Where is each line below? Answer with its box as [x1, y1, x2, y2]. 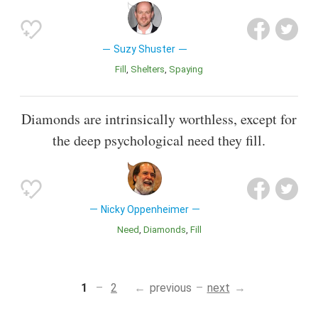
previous [149, 280, 192, 295]
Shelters [137, 64, 165, 75]
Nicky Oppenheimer [100, 203, 189, 215]
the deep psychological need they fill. [53, 130, 265, 150]
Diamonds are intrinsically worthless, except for [21, 109, 297, 128]
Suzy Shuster [114, 43, 176, 55]
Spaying [175, 64, 203, 75]
